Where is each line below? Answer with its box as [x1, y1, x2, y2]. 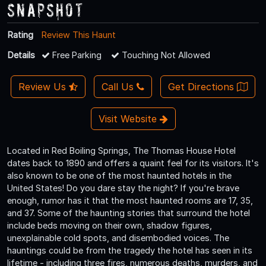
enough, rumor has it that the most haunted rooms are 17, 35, [7, 195, 253, 205]
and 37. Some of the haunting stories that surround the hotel [7, 207, 250, 218]
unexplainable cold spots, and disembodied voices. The [7, 232, 229, 243]
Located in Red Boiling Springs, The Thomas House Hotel [7, 145, 236, 156]
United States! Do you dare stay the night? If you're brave [7, 182, 239, 193]
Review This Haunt [42, 29, 116, 40]
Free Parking [50, 49, 102, 60]
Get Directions [167, 80, 237, 93]
